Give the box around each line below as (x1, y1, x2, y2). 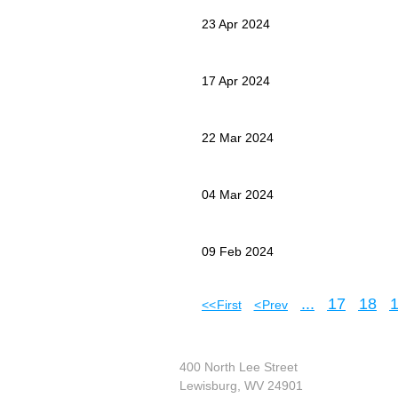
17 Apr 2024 (202, 73, 270, 88)
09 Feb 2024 (202, 243, 274, 259)
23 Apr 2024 (202, 16, 270, 31)
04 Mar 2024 (202, 187, 274, 202)
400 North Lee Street (179, 360, 298, 374)
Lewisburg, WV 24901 (179, 378, 303, 393)
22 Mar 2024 (202, 130, 274, 145)
